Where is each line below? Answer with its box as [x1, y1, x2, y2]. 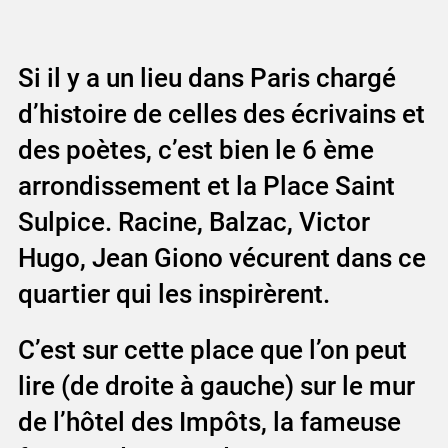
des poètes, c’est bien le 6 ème [17, 134, 374, 165]
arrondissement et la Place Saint [17, 170, 395, 201]
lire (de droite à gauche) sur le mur [17, 370, 415, 401]
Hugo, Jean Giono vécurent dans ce [17, 242, 426, 273]
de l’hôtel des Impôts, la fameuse [17, 406, 401, 437]
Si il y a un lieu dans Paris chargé [17, 62, 396, 93]
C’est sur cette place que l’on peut [17, 334, 407, 365]
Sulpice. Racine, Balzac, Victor [17, 206, 370, 237]
